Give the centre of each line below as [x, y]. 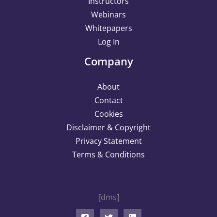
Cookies [108, 114]
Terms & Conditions [108, 155]
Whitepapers [108, 28]
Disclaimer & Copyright [108, 127]
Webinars [108, 15]
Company [108, 61]
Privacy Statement [108, 141]
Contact [108, 100]
